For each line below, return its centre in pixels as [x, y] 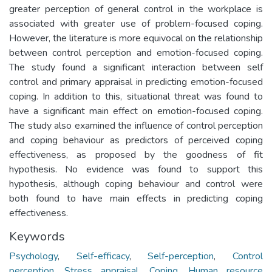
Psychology [33, 256]
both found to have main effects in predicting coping [136, 198]
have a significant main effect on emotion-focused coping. [136, 111]
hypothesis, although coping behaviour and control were [136, 184]
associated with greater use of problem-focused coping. [136, 23]
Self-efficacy [103, 256]
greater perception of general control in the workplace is [136, 9]
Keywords [37, 236]
